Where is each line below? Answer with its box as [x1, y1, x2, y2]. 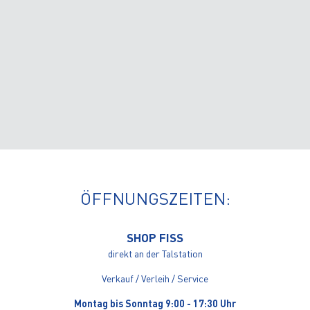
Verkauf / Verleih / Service [102, 272, 208, 284]
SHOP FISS [127, 229, 183, 245]
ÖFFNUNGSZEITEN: [80, 188, 230, 209]
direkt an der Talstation [107, 247, 203, 259]
